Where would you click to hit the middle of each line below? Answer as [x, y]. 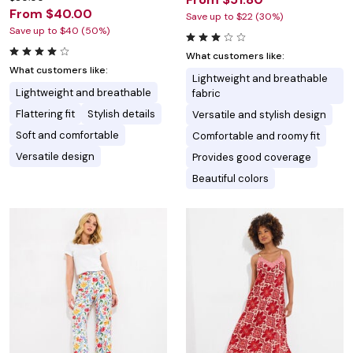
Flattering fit [45, 114]
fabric [206, 94]
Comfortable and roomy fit [256, 136]
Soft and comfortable [67, 136]
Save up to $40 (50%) [59, 31]
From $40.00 [51, 14]
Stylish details [121, 114]
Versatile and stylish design [259, 115]
